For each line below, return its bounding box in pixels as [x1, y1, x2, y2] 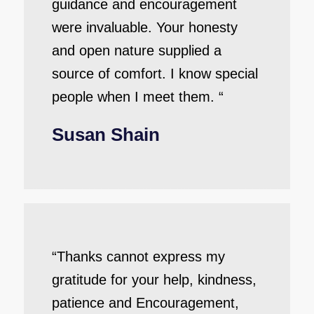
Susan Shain [51, 124, 160, 145]
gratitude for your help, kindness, [51, 272, 257, 287]
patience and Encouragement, [51, 295, 239, 310]
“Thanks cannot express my [51, 249, 225, 264]
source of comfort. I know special [51, 66, 258, 81]
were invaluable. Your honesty [51, 20, 238, 35]
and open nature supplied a [51, 43, 221, 58]
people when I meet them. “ [51, 89, 224, 104]
